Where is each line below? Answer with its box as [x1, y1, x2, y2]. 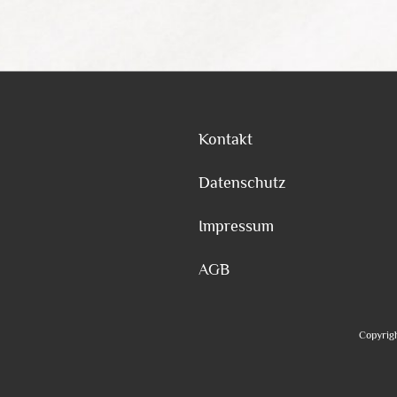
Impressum [198, 216, 274, 235]
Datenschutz [198, 173, 285, 191]
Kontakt [198, 129, 253, 148]
